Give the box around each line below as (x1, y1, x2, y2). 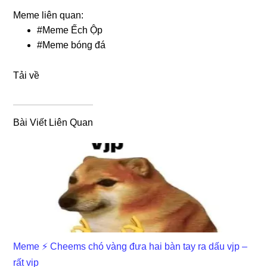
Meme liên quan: (13, 10, 84, 20)
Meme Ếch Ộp (42, 24, 103, 35)
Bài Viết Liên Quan (13, 117, 94, 128)
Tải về (13, 70, 40, 80)
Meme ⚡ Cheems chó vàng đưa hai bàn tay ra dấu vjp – (13, 241, 248, 252)
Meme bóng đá (42, 39, 106, 50)
